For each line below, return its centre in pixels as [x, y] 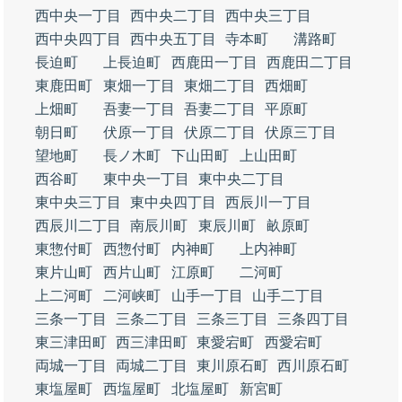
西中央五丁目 [173, 39]
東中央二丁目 [241, 179]
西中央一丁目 [78, 16]
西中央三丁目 [268, 16]
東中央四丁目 [173, 202]
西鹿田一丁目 [214, 62]
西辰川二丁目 [78, 226]
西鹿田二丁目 [310, 62]
